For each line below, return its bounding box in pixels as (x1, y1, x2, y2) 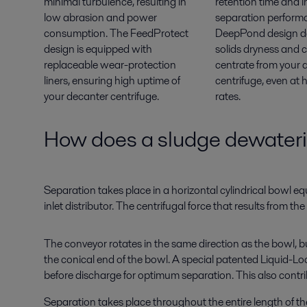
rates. (214, 88, 241, 104)
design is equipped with (44, 40, 152, 57)
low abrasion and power (44, 9, 157, 25)
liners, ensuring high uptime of (44, 72, 180, 88)
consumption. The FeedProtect (44, 25, 188, 41)
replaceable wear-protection (44, 56, 176, 73)
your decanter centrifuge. (44, 88, 159, 104)
